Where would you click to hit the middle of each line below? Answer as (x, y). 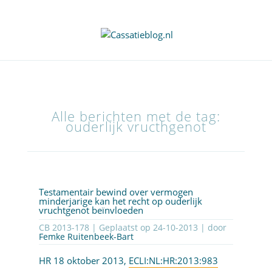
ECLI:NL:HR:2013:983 (173, 261)
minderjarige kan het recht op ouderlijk (120, 201)
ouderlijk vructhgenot (136, 127)
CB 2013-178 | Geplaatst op (122, 228)
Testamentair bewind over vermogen (116, 192)
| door (212, 228)
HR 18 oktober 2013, (83, 261)
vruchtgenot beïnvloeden (91, 210)
